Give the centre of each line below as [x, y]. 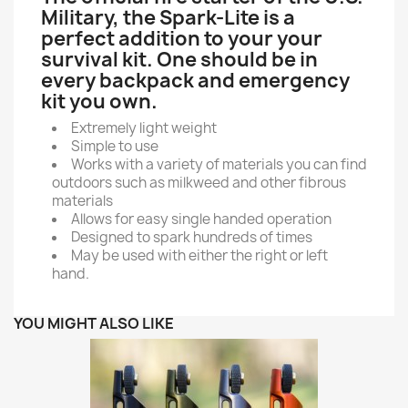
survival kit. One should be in [179, 59]
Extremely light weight [144, 127]
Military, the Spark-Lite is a [168, 17]
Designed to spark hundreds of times [192, 237]
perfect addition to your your [182, 38]
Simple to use [115, 146]
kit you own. [99, 101]
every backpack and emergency [195, 80]
